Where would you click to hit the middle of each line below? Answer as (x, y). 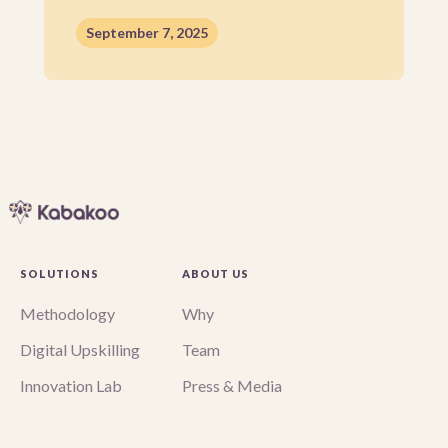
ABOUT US (215, 274)
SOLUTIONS (59, 274)
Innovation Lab (71, 386)
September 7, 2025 (147, 32)
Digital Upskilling (80, 350)
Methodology (67, 314)
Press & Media (232, 386)
